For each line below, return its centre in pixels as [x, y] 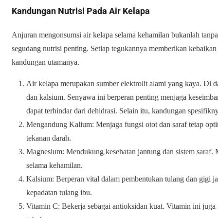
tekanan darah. [49, 138]
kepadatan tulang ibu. [59, 193]
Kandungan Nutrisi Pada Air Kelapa [81, 11]
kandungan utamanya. [45, 62]
